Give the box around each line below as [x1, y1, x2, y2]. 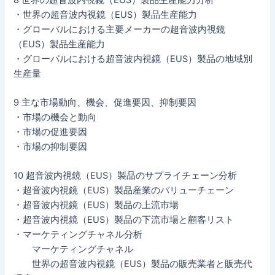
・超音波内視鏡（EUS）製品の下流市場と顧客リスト [14, 214, 234, 226]
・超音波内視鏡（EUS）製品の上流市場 [14, 199, 179, 211]
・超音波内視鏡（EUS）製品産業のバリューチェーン [14, 185, 234, 196]
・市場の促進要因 [14, 126, 88, 138]
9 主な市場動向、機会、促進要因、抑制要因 [14, 97, 197, 109]
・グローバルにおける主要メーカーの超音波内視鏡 [14, 23, 226, 35]
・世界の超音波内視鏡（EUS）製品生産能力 [14, 9, 198, 20]
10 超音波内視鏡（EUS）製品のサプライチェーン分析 [14, 170, 238, 182]
